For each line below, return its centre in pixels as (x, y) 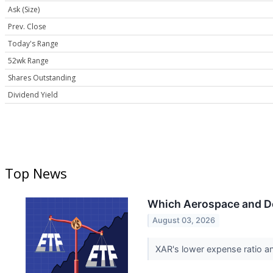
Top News (36, 173)
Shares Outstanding (42, 78)
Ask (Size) (24, 10)
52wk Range (28, 61)
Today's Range (33, 44)
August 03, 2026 (184, 221)
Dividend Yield (33, 95)
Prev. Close (27, 27)
